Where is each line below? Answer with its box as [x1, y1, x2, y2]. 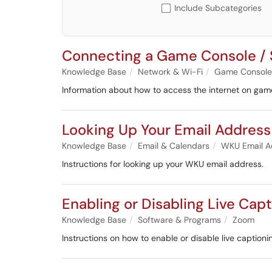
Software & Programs [138, 214, 221, 225]
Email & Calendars [138, 140, 209, 151]
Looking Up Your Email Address [62, 120, 271, 139]
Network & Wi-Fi [138, 66, 203, 77]
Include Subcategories [174, 2, 262, 13]
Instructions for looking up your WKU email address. [62, 158, 263, 169]
